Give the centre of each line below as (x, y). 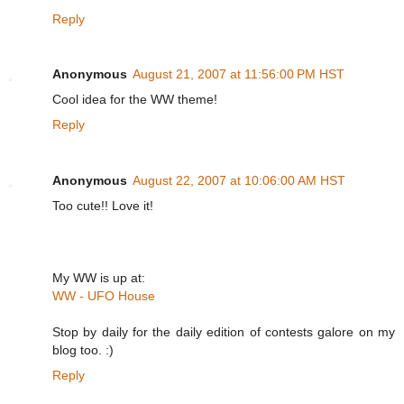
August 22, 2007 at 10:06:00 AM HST (239, 181)
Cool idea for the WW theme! (135, 100)
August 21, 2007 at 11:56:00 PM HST (239, 74)
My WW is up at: (99, 278)
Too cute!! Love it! (103, 206)
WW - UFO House (104, 296)
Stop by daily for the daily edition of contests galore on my (224, 332)
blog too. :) (83, 350)
